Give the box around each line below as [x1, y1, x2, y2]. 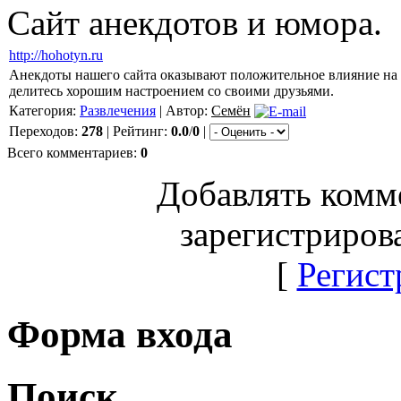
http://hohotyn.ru [9, 47, 103, 63]
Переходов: [9, 123, 81, 139]
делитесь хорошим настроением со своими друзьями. [9, 82, 334, 98]
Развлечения [80, 102, 156, 118]
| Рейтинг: [103, 123, 171, 139]
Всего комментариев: [7, 144, 141, 160]
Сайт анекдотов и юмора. [7, 3, 382, 42]
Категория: [9, 102, 80, 118]
